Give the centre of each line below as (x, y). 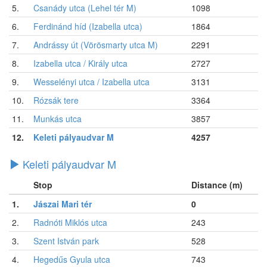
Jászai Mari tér (63, 204)
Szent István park (66, 240)
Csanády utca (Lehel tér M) (85, 7)
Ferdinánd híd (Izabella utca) (88, 26)
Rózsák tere (56, 100)
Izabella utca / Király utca (80, 63)
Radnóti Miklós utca (70, 222)
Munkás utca (58, 118)
